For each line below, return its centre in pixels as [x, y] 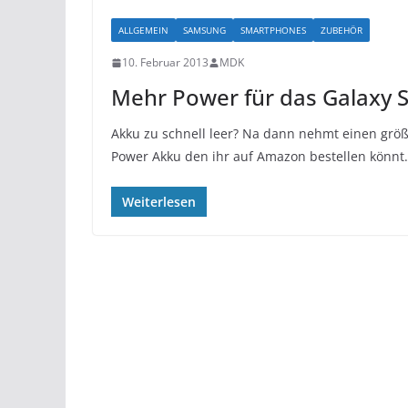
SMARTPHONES [273, 30]
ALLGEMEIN [143, 30]
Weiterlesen [159, 202]
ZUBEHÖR [342, 30]
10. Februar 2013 [165, 62]
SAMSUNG [204, 30]
